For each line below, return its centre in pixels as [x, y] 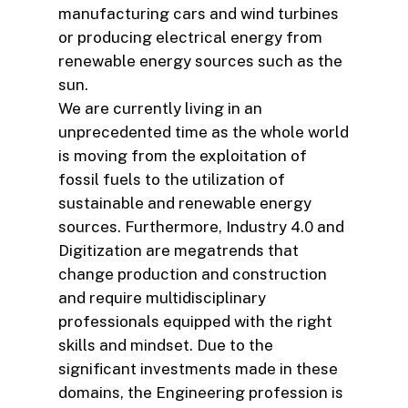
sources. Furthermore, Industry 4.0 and [201, 227]
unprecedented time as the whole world [204, 133]
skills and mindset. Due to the [166, 346]
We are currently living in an [160, 109]
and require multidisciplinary [162, 298]
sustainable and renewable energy [185, 204]
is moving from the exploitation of [183, 156]
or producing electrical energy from [190, 38]
